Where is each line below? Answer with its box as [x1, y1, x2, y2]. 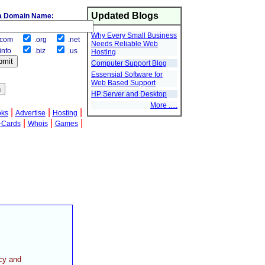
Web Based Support [91, 79, 156, 87]
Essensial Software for [91, 70, 163, 79]
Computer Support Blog [91, 59, 167, 67]
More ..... [150, 101, 177, 109]
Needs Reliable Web [91, 40, 158, 48]
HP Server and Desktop [91, 90, 167, 98]
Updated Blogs [91, 11, 159, 21]
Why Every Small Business [91, 31, 177, 40]
